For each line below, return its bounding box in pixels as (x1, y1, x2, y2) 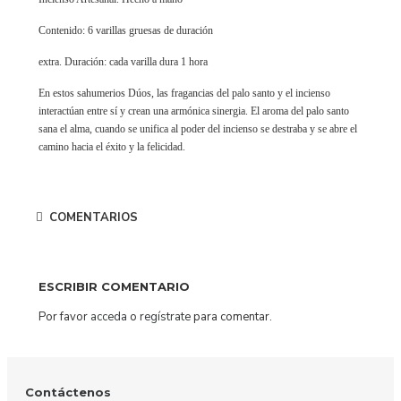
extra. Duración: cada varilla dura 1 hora (38, 55, 208, 68)
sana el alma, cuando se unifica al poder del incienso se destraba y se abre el (38, 123, 357, 135)
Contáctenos (25, 384, 111, 399)
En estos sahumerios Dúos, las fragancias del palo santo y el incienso (38, 87, 330, 99)
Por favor (38, 308, 90, 325)
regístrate (140, 308, 191, 325)
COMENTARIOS (46, 209, 138, 226)
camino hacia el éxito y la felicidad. (38, 141, 185, 153)
